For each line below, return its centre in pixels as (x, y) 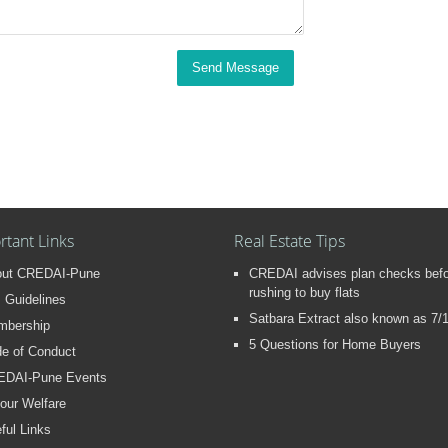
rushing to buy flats (304, 292)
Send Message (235, 67)
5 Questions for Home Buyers (335, 344)
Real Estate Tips (289, 240)
